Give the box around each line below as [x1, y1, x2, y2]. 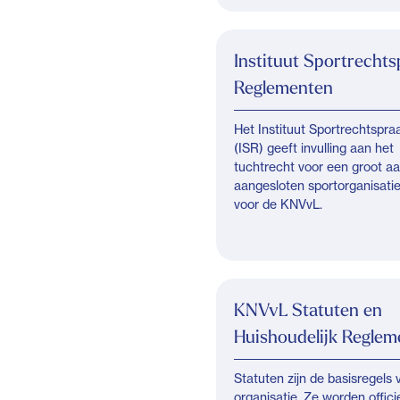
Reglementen [234, 76, 333, 98]
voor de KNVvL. [234, 196, 322, 212]
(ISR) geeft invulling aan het [234, 140, 394, 155]
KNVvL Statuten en [234, 298, 382, 321]
